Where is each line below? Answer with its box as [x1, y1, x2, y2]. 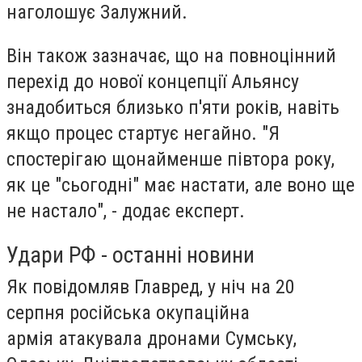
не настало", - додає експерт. [6, 199, 245, 222]
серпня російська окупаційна [6, 301, 250, 324]
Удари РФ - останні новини [6, 241, 255, 268]
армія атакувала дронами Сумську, [6, 326, 297, 350]
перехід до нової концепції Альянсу [6, 69, 299, 93]
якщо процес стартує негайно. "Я [6, 121, 280, 145]
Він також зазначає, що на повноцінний [6, 44, 336, 67]
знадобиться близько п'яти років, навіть [6, 95, 339, 119]
